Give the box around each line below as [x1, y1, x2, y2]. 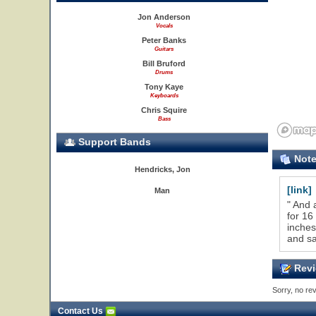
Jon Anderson [138, 13, 190, 21]
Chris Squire [141, 106, 187, 114]
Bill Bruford [142, 59, 186, 68]
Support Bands [75, 136, 151, 147]
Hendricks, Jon [134, 165, 190, 174]
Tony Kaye [145, 83, 183, 91]
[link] [287, 184, 312, 195]
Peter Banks [142, 36, 186, 44]
